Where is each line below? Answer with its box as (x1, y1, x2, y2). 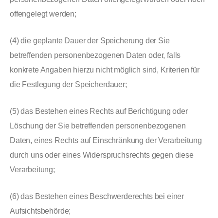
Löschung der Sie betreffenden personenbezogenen (10, 122, 186, 130)
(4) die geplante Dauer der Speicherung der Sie (10, 36, 170, 45)
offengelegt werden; (10, 10, 76, 18)
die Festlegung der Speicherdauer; (10, 80, 127, 89)
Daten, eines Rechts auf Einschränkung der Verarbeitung (10, 136, 202, 145)
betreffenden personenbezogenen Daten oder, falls (10, 51, 181, 59)
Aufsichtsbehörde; (10, 207, 71, 215)
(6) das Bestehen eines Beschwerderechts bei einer (10, 192, 184, 200)
